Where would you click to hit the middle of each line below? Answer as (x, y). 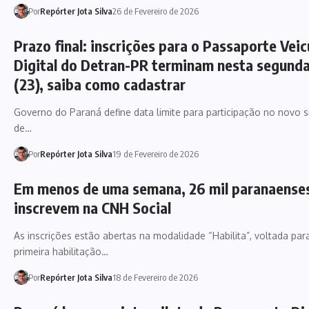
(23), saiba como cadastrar (100, 84)
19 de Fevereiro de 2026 (155, 153)
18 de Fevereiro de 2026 (155, 277)
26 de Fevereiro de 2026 (155, 11)
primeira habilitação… (61, 251)
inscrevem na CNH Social (92, 207)
